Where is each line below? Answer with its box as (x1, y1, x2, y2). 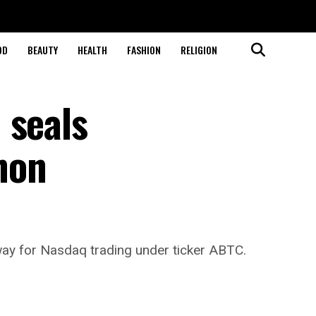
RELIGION (180, 42, 217, 57)
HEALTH (77, 42, 107, 57)
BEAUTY (27, 42, 58, 57)
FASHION (126, 42, 161, 57)
